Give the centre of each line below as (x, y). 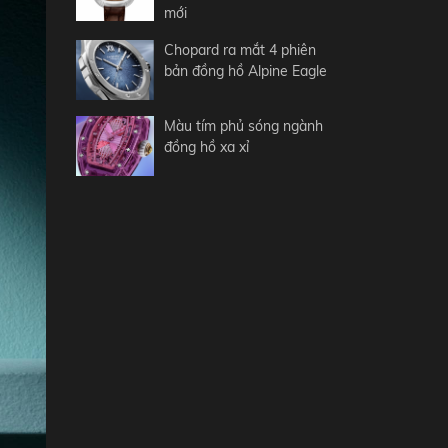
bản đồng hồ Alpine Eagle (246, 71)
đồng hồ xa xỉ (207, 147)
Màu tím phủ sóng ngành (244, 126)
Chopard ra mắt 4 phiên (240, 50)
